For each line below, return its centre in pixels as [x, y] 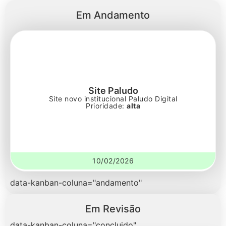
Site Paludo [113, 91]
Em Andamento [113, 15]
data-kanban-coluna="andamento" [76, 183]
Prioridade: [106, 106]
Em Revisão [113, 209]
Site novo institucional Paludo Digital [113, 99]
